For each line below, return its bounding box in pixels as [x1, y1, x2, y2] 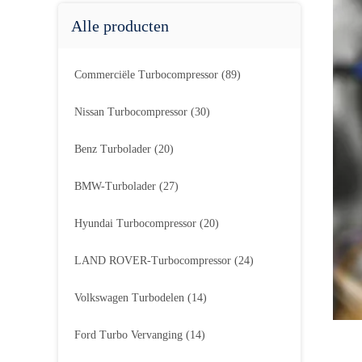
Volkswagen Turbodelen [74, 292, 187, 304]
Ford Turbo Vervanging [74, 329, 186, 341]
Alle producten [71, 17, 169, 35]
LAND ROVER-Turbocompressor [74, 255, 234, 267]
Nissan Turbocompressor [74, 106, 191, 118]
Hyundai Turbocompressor [74, 217, 200, 229]
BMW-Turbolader [74, 180, 159, 192]
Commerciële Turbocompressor [74, 69, 221, 81]
